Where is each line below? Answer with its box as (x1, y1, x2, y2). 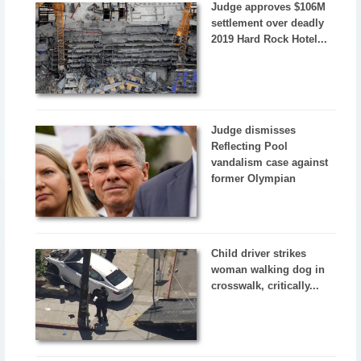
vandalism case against (211, 156, 329, 169)
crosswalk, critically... (211, 279, 320, 292)
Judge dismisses (211, 124, 297, 137)
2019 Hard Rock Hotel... (211, 33, 328, 46)
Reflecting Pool (211, 140, 288, 153)
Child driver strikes (211, 247, 307, 259)
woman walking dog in (211, 263, 326, 276)
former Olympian (211, 172, 297, 185)
